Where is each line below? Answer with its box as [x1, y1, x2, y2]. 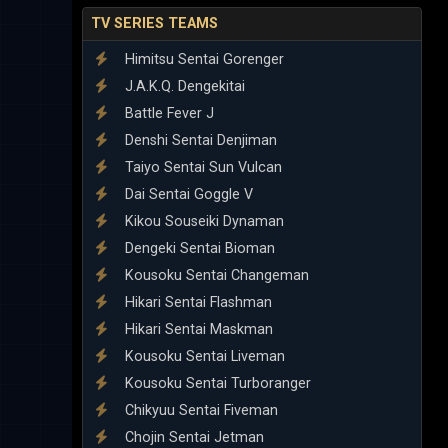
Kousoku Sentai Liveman [121, 347, 285, 365]
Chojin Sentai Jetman [121, 428, 264, 446]
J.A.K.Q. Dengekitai [121, 77, 245, 95]
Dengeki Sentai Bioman [121, 239, 275, 257]
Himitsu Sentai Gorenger [121, 50, 284, 68]
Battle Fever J [121, 104, 214, 122]
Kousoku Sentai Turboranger [121, 374, 311, 392]
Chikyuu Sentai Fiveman [121, 401, 278, 419]
